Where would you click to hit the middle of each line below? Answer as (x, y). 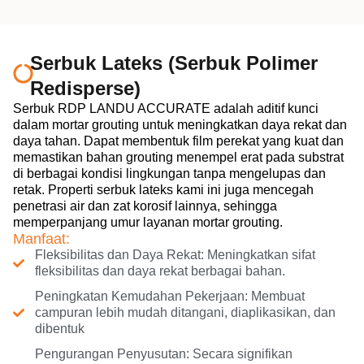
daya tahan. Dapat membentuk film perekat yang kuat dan (178, 141)
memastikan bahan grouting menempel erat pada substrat (178, 157)
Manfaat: (41, 238)
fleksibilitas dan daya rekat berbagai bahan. (160, 271)
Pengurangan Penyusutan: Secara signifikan (163, 353)
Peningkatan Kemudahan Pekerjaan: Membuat (169, 296)
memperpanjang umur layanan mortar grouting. (148, 222)
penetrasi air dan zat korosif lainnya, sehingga (145, 206)
